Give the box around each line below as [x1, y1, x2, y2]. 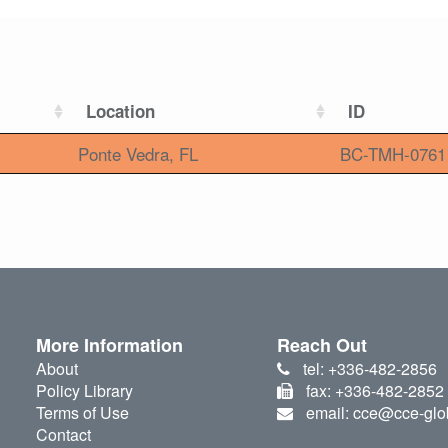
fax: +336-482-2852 [305, 379, 444, 403]
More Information [35, 332, 183, 359]
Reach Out [277, 332, 368, 359]
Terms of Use [35, 401, 129, 425]
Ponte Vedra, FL [78, 141, 198, 167]
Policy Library [35, 379, 133, 403]
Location [86, 99, 155, 124]
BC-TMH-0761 [340, 141, 446, 167]
